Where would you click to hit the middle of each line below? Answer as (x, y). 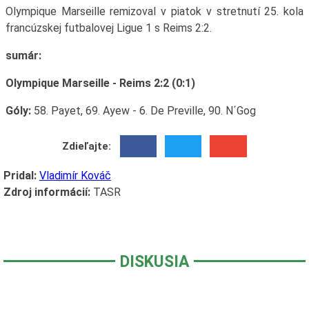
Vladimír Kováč (75, 176)
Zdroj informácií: (47, 192)
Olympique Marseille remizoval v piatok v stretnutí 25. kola (154, 11)
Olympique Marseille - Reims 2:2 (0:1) (100, 83)
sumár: (23, 55)
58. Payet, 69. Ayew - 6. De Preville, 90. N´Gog (143, 110)
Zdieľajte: (87, 147)
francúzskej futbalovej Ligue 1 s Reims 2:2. (108, 28)
